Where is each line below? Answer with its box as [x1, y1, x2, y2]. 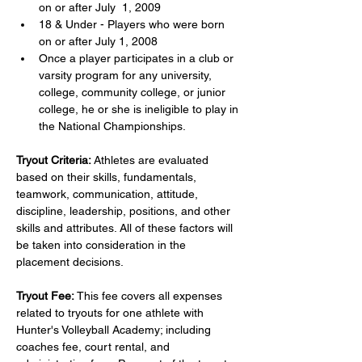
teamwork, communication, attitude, [16, 187, 201, 200]
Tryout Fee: [16, 289, 74, 302]
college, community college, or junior [39, 86, 229, 99]
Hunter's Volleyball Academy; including [16, 323, 214, 336]
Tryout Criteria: [16, 154, 91, 166]
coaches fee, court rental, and [16, 340, 173, 353]
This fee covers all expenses [74, 289, 225, 302]
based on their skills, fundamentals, [16, 170, 200, 183]
